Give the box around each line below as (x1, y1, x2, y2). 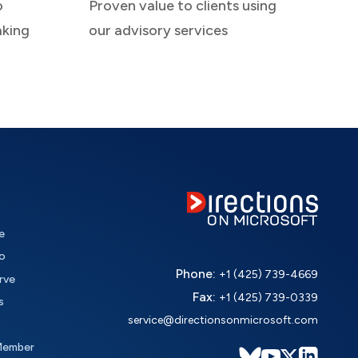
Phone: (175, 266, 219, 282)
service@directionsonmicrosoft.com (127, 313, 318, 328)
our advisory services (89, 21, 228, 39)
